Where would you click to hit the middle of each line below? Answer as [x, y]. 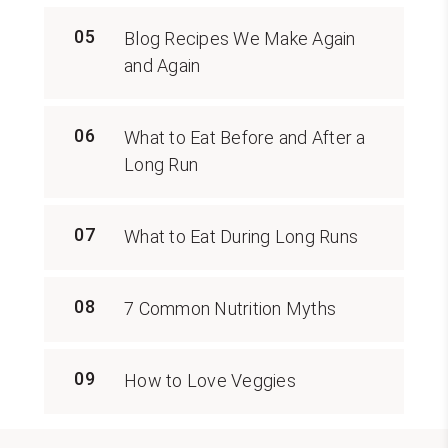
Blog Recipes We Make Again [240, 38]
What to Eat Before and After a [245, 137]
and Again [162, 65]
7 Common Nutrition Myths [230, 308]
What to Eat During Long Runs [241, 236]
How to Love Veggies [210, 380]
